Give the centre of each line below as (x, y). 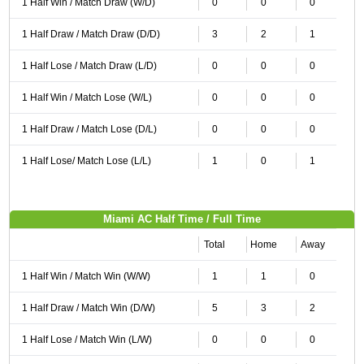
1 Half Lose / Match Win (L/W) (87, 340)
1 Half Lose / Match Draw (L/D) (89, 66)
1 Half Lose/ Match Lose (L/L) (86, 161)
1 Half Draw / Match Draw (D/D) (91, 34)
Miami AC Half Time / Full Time (182, 219)
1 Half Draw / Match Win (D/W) (88, 308)
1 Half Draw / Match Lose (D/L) (89, 129)
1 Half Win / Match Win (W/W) (86, 276)
